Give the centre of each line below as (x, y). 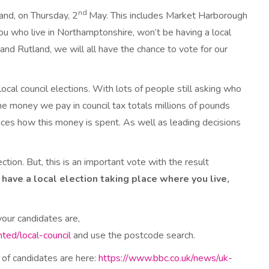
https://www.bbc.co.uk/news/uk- (165, 258)
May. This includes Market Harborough (168, 16)
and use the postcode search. (133, 235)
